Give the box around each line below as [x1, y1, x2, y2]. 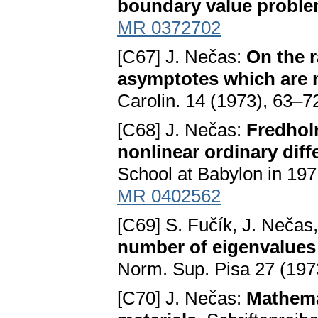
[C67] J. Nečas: [117, 46, 246, 68]
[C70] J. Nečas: [117, 287, 246, 309]
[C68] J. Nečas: [117, 119, 246, 141]
